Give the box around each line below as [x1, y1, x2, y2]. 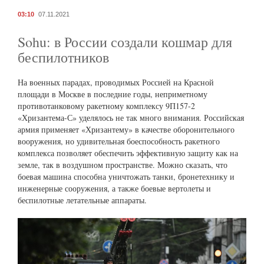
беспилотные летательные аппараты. [18, 194, 147, 206]
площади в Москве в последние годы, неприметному [18, 88, 207, 100]
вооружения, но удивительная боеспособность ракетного [18, 136, 220, 147]
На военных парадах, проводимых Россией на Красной [18, 77, 214, 88]
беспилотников [18, 48, 109, 67]
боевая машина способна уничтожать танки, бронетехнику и [18, 171, 235, 183]
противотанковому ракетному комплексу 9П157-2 [18, 100, 195, 112]
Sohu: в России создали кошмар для [18, 32, 232, 52]
